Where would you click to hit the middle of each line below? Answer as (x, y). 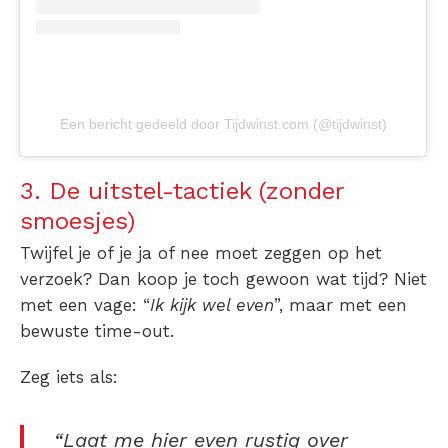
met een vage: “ (85, 305)
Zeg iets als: (72, 377)
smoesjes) (77, 221)
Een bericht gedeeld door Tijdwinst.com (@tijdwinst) (223, 124)
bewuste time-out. (100, 331)
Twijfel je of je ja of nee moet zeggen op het (201, 253)
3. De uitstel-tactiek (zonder (182, 191)
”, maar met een (340, 305)
